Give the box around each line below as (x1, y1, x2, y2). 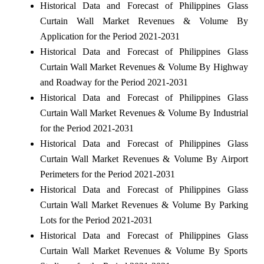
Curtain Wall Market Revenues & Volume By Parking (39, 199, 248, 210)
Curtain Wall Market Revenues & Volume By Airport (39, 153, 248, 164)
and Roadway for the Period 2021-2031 (39, 77, 188, 87)
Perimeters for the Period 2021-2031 (39, 169, 175, 179)
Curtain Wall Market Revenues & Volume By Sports (39, 245, 248, 256)
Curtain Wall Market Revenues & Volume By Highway (39, 61, 248, 72)
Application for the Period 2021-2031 (39, 31, 180, 41)
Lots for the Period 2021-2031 (39, 214, 153, 225)
